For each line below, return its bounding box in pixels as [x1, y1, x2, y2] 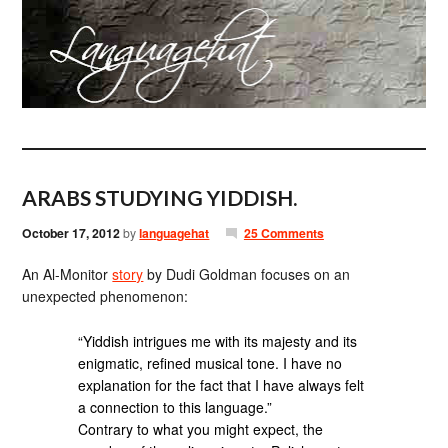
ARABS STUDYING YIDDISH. [22, 185, 298, 210]
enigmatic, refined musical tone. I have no [78, 352, 343, 373]
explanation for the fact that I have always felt [78, 374, 365, 395]
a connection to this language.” [78, 396, 273, 417]
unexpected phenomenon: [22, 286, 189, 306]
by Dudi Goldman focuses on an [143, 264, 351, 284]
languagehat [139, 224, 210, 242]
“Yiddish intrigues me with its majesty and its [78, 330, 358, 351]
